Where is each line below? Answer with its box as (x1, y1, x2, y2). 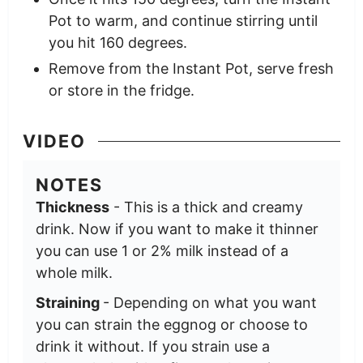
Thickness (35, 198, 109, 216)
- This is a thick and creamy (109, 198, 303, 216)
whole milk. (35, 263, 113, 281)
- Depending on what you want (102, 293, 317, 311)
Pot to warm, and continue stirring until (48, 12, 318, 30)
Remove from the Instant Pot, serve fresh (48, 60, 334, 78)
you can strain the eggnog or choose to (35, 315, 308, 333)
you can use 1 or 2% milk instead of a (35, 241, 288, 259)
